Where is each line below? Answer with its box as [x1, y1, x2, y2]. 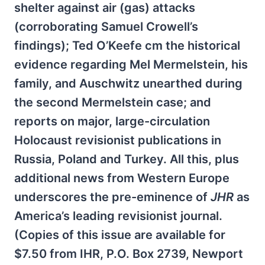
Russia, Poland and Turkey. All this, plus [14, 152, 239, 166]
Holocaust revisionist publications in [14, 133, 221, 147]
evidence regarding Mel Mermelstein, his [14, 57, 248, 72]
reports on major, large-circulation [14, 114, 210, 128]
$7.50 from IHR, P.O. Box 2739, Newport [14, 247, 243, 261]
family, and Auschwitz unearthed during [14, 76, 243, 91]
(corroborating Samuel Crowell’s [14, 20, 198, 34]
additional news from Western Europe [14, 171, 230, 185]
